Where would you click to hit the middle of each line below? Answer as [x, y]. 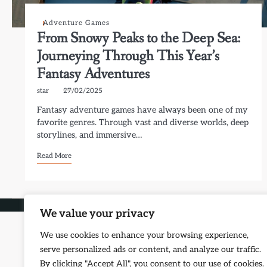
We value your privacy [97, 214]
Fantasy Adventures [94, 74]
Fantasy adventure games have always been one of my [143, 110]
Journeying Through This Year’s [128, 56]
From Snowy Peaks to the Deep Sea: [139, 38]
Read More [55, 156]
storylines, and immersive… [90, 135]
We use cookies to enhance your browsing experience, [144, 235]
